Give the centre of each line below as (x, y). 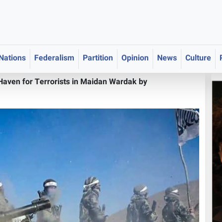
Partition (98, 59)
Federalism (54, 59)
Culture (198, 59)
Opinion (135, 59)
